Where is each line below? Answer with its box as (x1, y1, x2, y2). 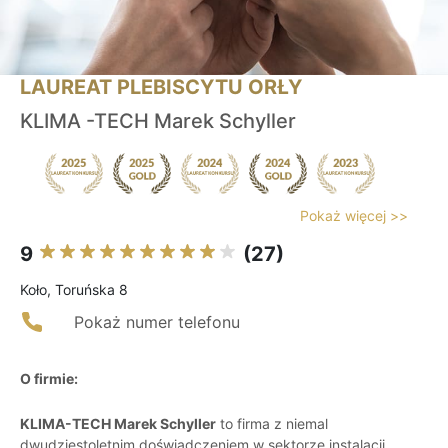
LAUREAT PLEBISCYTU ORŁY (20, 75, 302, 100)
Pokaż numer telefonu (74, 312, 240, 333)
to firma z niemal (216, 415, 328, 433)
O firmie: (20, 370, 78, 388)
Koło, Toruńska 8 (20, 281, 128, 299)
